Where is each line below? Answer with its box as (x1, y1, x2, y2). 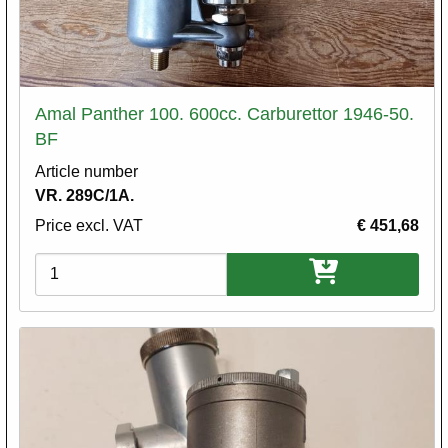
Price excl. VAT (35, 216, 143, 234)
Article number (35, 162, 138, 180)
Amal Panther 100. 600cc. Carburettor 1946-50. (35, 103, 414, 124)
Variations (35, 255, 106, 273)
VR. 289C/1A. (35, 186, 134, 204)
